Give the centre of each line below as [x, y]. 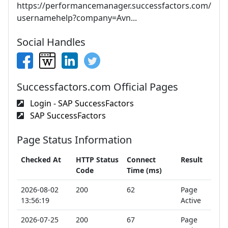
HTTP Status [97, 160]
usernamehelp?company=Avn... [77, 18]
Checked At [41, 160]
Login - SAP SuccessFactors [81, 103]
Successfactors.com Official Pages [97, 87]
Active [191, 200]
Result [192, 160]
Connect [141, 160]
